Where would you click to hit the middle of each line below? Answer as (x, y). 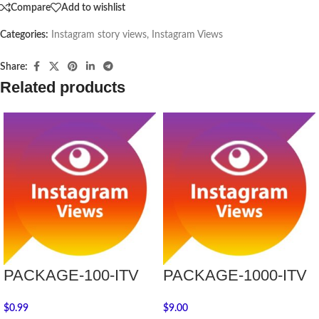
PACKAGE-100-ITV (71, 275)
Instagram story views (99, 35)
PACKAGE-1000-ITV (235, 275)
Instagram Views (187, 35)
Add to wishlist (93, 7)
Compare (31, 7)
